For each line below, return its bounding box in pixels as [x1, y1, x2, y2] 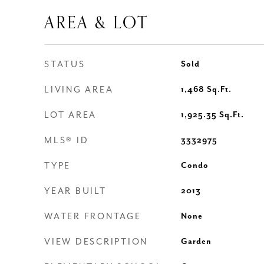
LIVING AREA [44, 85, 114, 95]
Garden [180, 237, 212, 246]
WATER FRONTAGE [44, 212, 141, 222]
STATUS [44, 60, 85, 70]
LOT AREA [44, 110, 97, 120]
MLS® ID [44, 136, 89, 146]
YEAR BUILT [44, 186, 107, 196]
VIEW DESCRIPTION [44, 237, 148, 247]
